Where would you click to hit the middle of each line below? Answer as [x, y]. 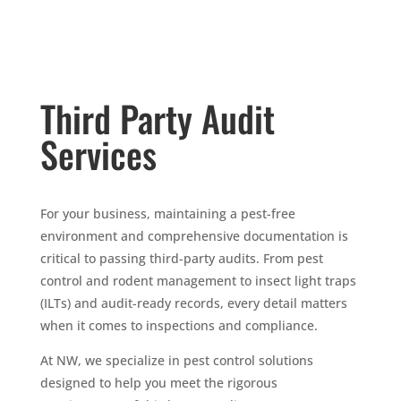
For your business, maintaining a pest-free [167, 214]
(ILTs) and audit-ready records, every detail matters [193, 303]
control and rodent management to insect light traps [198, 281]
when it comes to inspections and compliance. [179, 326]
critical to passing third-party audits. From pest [181, 259]
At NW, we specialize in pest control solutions [176, 361]
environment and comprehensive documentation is [194, 236]
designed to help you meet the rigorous [158, 383]
